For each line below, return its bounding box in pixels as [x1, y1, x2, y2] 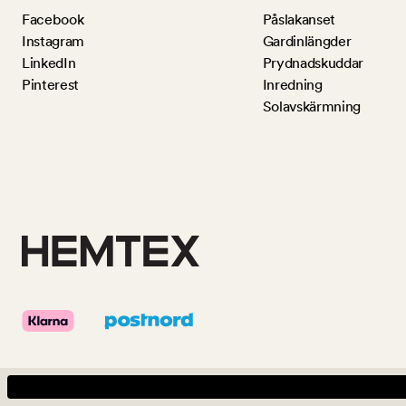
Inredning [262, 76, 323, 94]
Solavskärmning [262, 98, 362, 116]
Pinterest [22, 76, 80, 94]
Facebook [22, 11, 84, 29]
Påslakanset [262, 11, 336, 29]
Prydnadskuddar [262, 54, 364, 72]
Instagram [22, 33, 85, 51]
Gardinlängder [262, 33, 352, 51]
